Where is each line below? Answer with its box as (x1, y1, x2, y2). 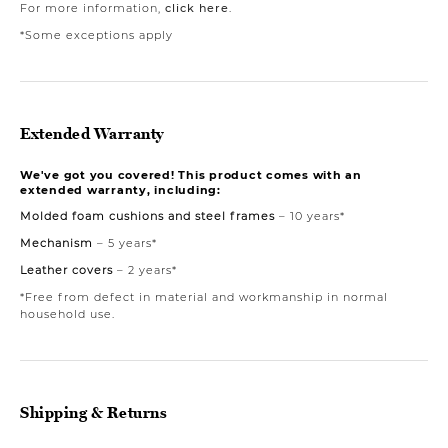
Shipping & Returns (20, 402, 167, 422)
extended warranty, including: (20, 182, 221, 197)
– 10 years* (275, 208, 345, 223)
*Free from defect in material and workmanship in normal (20, 289, 388, 304)
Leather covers (20, 262, 113, 277)
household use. (20, 306, 115, 321)
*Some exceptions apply (20, 27, 173, 42)
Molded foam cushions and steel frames (20, 208, 275, 223)
